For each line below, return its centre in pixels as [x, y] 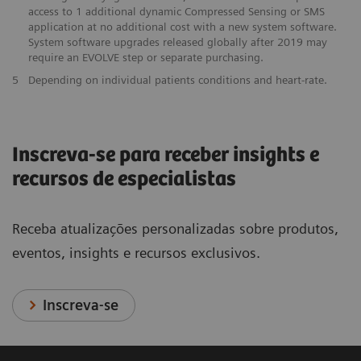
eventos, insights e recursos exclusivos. [136, 252]
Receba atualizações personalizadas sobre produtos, [175, 228]
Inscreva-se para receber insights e [166, 155]
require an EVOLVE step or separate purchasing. [145, 57]
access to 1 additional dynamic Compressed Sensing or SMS [176, 11]
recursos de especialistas [124, 179]
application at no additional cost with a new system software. [182, 26]
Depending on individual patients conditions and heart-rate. [177, 79]
